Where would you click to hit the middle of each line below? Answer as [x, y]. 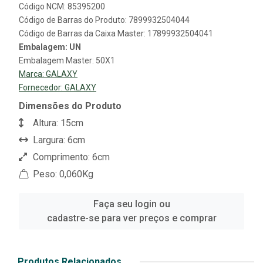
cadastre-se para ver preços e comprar [131, 218]
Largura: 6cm [58, 140]
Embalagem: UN [50, 47]
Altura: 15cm [57, 123]
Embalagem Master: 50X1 [67, 61]
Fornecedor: [42, 88]
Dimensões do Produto [70, 106]
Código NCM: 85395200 [62, 7]
